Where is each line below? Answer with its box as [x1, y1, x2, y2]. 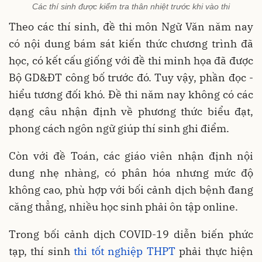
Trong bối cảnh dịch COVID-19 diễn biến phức [9, 227, 253, 241]
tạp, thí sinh [9, 244, 74, 258]
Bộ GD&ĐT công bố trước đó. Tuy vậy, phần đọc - [9, 70, 253, 84]
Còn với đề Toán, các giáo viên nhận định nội [9, 149, 253, 163]
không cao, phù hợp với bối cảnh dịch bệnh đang [9, 182, 253, 196]
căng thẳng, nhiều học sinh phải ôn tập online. [9, 199, 238, 213]
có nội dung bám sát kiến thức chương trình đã [9, 36, 253, 50]
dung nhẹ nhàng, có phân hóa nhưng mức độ [9, 166, 253, 180]
